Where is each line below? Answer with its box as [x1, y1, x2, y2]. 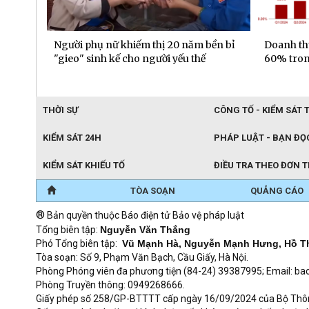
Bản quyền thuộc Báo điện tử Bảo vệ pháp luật [45, 210, 244, 221]
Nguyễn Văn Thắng [100, 224, 190, 236]
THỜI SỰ [43, 105, 78, 116]
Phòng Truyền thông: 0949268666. [36, 279, 185, 291]
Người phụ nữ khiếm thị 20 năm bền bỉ [54, 39, 235, 52]
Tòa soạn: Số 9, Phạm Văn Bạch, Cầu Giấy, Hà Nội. [36, 252, 252, 263]
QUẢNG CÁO [250, 186, 303, 197]
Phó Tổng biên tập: [36, 238, 122, 250]
